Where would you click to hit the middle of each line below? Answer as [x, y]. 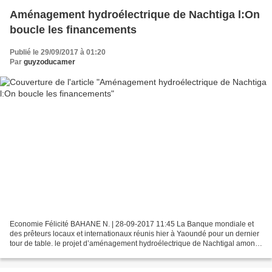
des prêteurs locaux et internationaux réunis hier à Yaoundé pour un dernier [134, 234]
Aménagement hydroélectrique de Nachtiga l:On [135, 14]
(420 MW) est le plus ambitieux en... [68, 253]
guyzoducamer [49, 62]
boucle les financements [73, 29]
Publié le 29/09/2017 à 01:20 [58, 52]
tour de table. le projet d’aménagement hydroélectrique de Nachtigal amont [133, 244]
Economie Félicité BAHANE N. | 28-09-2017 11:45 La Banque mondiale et [132, 224]
